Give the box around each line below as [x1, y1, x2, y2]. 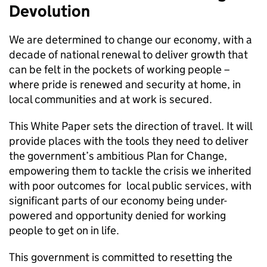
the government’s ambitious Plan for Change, [9, 149, 227, 163]
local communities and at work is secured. [9, 92, 212, 106]
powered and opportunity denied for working [9, 209, 226, 222]
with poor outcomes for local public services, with [9, 179, 252, 193]
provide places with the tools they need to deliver [9, 134, 249, 148]
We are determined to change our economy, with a [9, 33, 252, 46]
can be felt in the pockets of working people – [9, 63, 230, 76]
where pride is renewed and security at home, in [9, 77, 241, 91]
